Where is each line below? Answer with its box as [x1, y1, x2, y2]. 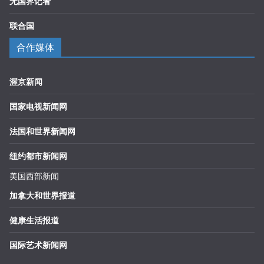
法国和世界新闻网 [9, 126, 75, 137]
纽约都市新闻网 [9, 150, 67, 161]
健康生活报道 [9, 214, 59, 226]
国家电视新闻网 [9, 101, 67, 112]
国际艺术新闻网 [9, 239, 67, 250]
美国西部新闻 [9, 170, 59, 181]
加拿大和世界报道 [9, 190, 75, 201]
